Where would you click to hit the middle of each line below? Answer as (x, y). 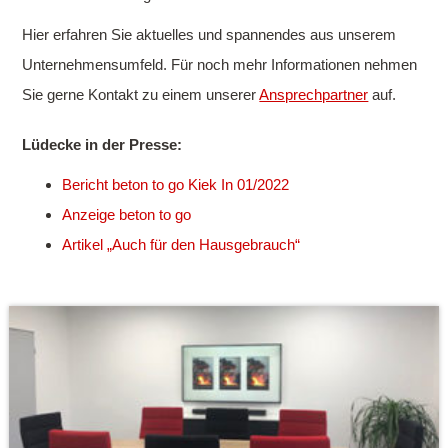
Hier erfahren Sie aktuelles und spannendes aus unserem (209, 34)
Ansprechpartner (314, 94)
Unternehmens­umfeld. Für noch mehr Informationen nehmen (220, 64)
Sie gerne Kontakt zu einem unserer (141, 94)
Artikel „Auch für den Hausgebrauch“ (181, 244)
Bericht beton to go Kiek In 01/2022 (176, 184)
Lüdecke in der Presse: (102, 144)
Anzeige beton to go (127, 214)
